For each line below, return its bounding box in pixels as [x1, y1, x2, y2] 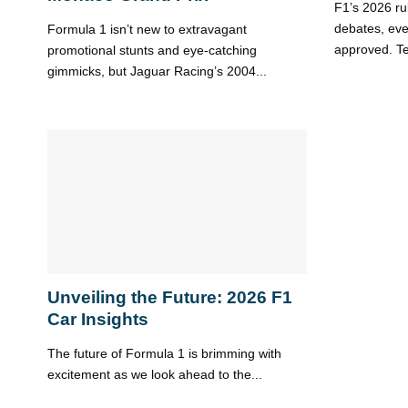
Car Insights [47, 310, 148, 330]
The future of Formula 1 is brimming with [47, 345, 281, 361]
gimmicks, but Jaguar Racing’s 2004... [47, 64, 267, 79]
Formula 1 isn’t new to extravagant [47, 22, 247, 37]
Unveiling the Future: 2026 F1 [47, 288, 292, 308]
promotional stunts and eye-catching [47, 43, 257, 58]
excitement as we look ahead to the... [47, 366, 262, 382]
